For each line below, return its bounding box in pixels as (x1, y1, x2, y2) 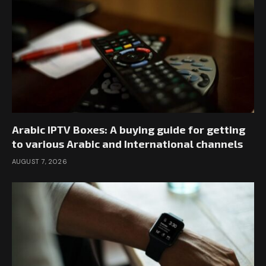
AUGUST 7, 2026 (12, 157, 68, 166)
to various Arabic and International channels (12, 137, 243, 151)
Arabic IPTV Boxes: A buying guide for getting (12, 123, 245, 137)
